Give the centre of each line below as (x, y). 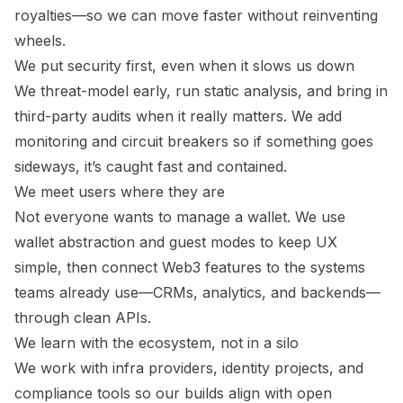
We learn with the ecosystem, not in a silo (157, 342)
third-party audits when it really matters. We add (178, 116)
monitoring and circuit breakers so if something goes (194, 141)
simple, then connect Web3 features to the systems (190, 267)
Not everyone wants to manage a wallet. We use (180, 216)
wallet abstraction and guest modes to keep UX (176, 242)
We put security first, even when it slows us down (184, 65)
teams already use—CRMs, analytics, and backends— (197, 292)
